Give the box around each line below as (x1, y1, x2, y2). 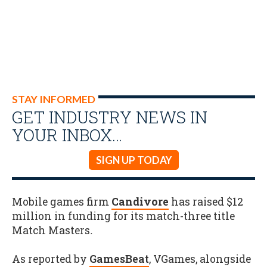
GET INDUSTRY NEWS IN (12, 105, 207, 128)
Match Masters (12, 223, 90, 237)
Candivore (111, 194, 169, 209)
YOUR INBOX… (12, 123, 122, 146)
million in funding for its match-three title (12, 209, 235, 223)
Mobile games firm (12, 194, 111, 209)
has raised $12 (169, 194, 243, 209)
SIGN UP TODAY (95, 154, 172, 166)
